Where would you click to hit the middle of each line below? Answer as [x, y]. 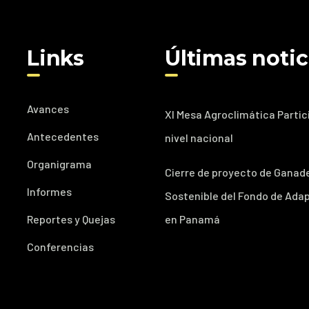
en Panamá [192, 219]
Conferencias [60, 247]
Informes [49, 191]
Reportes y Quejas [71, 219]
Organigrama [59, 164]
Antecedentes [62, 136]
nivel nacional [199, 138]
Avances [48, 109]
